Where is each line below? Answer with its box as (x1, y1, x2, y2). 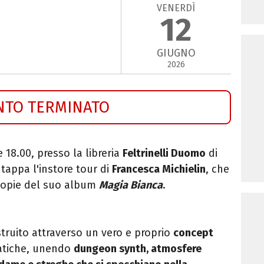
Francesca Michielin (112, 162, 206, 176)
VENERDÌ (157, 2, 196, 14)
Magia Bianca (99, 178, 163, 192)
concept (173, 226, 213, 239)
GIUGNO (156, 47, 196, 60)
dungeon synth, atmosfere (74, 242, 202, 255)
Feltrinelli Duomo (123, 146, 206, 160)
